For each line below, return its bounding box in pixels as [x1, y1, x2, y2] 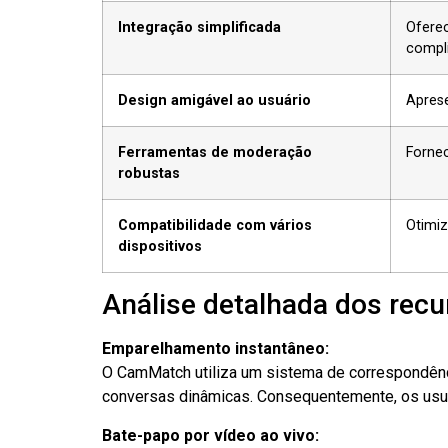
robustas [118, 165, 180, 183]
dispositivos [118, 238, 202, 256]
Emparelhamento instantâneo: [102, 339, 329, 359]
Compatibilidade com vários [118, 217, 312, 235]
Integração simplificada [118, 19, 281, 37]
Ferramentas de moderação [118, 144, 312, 162]
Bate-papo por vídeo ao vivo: [102, 425, 319, 445]
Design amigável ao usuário [118, 92, 311, 110]
